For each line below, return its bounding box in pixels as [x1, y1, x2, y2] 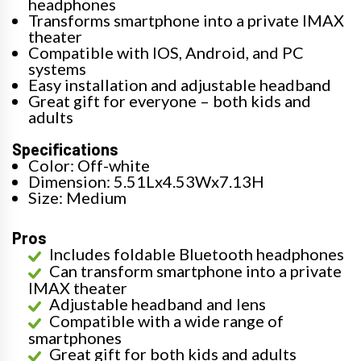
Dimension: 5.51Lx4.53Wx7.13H [28, 171, 264, 191]
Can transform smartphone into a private [49, 260, 342, 280]
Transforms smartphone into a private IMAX [28, 10, 344, 30]
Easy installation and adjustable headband [28, 74, 331, 94]
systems [28, 58, 86, 78]
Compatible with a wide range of [49, 310, 284, 330]
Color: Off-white [28, 155, 150, 175]
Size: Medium [28, 187, 127, 207]
